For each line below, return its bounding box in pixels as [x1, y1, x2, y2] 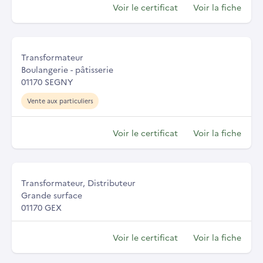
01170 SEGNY [21, 76, 73, 88]
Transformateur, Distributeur [21, 177, 136, 189]
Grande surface [21, 189, 82, 201]
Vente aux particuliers [26, 96, 93, 106]
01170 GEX [21, 201, 62, 214]
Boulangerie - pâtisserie [21, 63, 113, 76]
